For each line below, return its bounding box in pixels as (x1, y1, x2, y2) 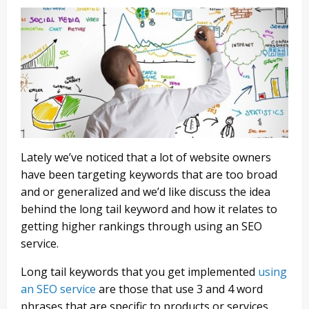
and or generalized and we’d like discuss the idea (21, 184, 270, 200)
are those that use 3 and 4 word (96, 281, 263, 297)
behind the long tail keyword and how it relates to (21, 201, 277, 217)
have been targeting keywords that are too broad (21, 167, 277, 183)
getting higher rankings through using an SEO (21, 219, 262, 235)
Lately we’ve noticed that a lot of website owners (21, 150, 271, 166)
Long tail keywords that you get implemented (21, 264, 258, 280)
